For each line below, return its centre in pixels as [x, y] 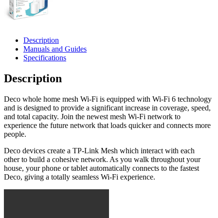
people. [15, 134]
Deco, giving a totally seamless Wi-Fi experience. [80, 177]
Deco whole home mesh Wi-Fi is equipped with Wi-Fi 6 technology [108, 99]
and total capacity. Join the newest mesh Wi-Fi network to [92, 116]
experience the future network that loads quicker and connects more [107, 125]
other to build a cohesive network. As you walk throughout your [102, 159]
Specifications [45, 57]
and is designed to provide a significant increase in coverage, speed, [107, 108]
